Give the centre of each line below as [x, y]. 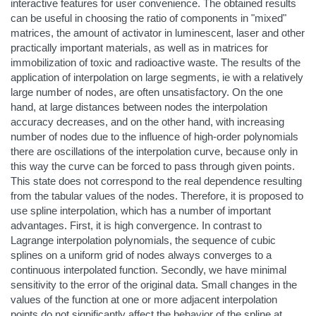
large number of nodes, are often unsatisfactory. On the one [147, 92]
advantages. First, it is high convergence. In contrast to [136, 225]
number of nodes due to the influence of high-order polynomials [154, 136]
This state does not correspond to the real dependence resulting [156, 181]
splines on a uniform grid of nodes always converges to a [141, 255]
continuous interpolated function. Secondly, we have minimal [148, 269]
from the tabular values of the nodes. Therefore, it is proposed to [157, 195]
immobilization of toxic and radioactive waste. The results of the [156, 62]
